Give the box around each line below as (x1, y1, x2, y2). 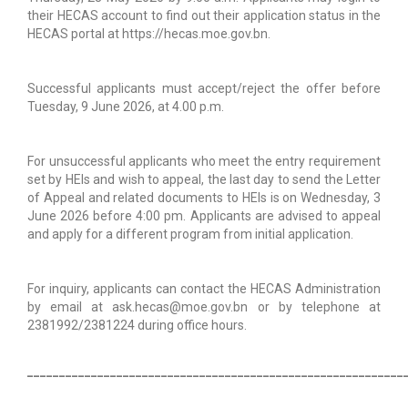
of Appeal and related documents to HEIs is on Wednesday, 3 (27, 189, 381, 205)
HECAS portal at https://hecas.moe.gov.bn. (27, 25, 270, 41)
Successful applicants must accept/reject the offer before (27, 80, 381, 96)
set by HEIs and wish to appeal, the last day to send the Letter (27, 171, 381, 187)
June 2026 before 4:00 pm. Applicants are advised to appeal (27, 208, 381, 223)
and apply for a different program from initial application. (27, 226, 353, 241)
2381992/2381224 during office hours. (27, 317, 247, 332)
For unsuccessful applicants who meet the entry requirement (27, 153, 381, 168)
